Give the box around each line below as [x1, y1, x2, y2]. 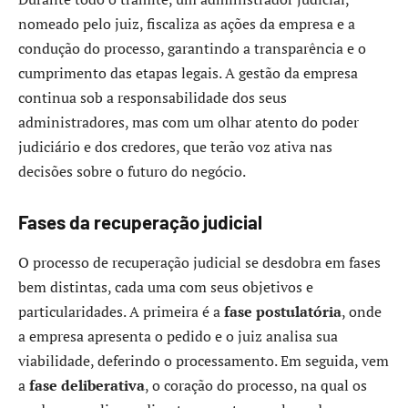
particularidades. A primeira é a [18, 301, 224, 321]
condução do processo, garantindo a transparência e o [18, 37, 366, 58]
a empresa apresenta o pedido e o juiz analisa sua [18, 325, 338, 346]
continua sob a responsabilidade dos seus [18, 87, 287, 107]
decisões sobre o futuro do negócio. [18, 160, 246, 181]
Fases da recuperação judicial [18, 211, 262, 234]
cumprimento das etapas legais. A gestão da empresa [18, 62, 358, 83]
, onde [342, 301, 382, 321]
